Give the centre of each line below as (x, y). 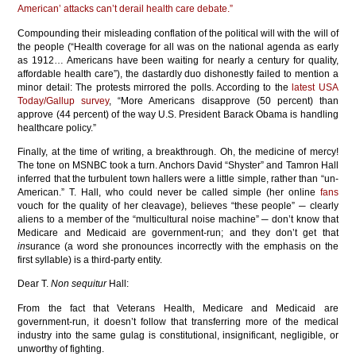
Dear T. (35, 284)
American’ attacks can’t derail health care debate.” (126, 9)
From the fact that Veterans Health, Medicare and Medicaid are (178, 308)
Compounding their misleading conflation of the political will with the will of (178, 33)
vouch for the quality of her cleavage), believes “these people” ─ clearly (178, 205)
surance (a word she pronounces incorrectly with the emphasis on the (182, 246)
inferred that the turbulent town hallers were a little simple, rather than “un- (178, 178)
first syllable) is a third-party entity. (90, 259)
